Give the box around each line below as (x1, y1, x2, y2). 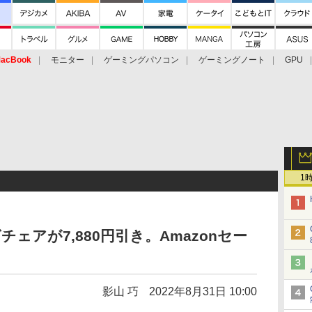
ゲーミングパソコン (104, 55, 179, 65)
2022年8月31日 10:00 (149, 286, 257, 297)
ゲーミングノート (198, 55, 265, 65)
